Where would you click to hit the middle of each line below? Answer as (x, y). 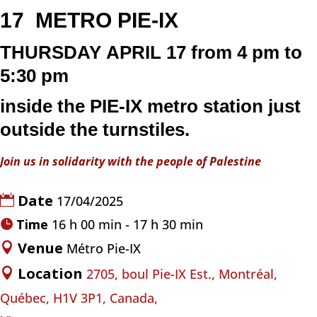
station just (249, 106)
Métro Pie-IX (104, 248)
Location (52, 273)
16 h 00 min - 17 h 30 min (127, 224)
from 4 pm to (247, 52)
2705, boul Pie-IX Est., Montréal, (182, 273)
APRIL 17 (146, 52)
